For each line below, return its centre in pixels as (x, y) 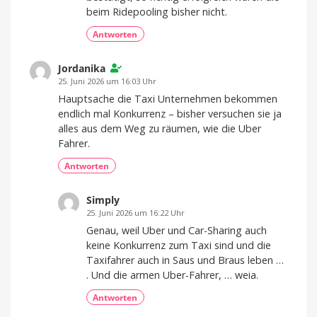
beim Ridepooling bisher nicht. (157, 11)
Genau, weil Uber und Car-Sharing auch (177, 230)
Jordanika (82, 68)
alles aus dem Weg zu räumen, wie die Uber (160, 128)
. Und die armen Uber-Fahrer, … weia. (172, 275)
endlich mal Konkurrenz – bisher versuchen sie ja (170, 113)
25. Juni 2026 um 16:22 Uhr (136, 213)
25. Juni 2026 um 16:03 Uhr (107, 81)
